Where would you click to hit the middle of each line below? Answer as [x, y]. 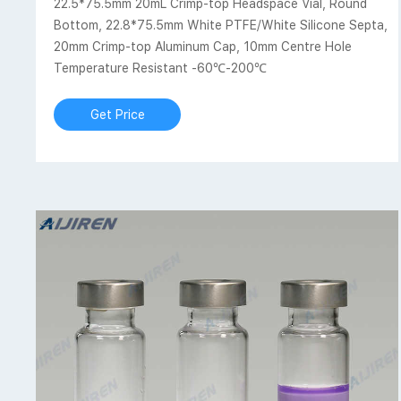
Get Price [117, 114]
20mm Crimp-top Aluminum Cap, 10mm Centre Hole [203, 46]
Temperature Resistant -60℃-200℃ [161, 68]
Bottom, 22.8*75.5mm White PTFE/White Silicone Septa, [221, 25]
